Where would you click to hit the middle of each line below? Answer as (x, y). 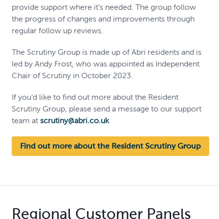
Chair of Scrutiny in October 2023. (72, 75)
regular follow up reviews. (57, 30)
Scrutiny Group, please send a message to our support (107, 109)
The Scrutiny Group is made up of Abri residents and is (107, 52)
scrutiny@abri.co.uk (75, 120)
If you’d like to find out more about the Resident (95, 97)
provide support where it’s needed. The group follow (104, 7)
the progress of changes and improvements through (103, 19)
